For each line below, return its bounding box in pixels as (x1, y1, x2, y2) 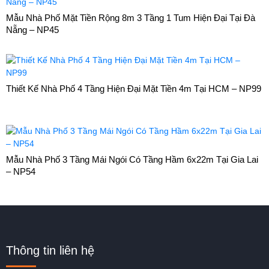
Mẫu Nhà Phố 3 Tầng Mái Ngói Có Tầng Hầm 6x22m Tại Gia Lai (6, 154, 258, 165)
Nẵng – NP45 (6, 24, 59, 35)
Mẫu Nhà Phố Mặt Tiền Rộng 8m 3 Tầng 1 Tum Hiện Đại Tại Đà (6, 12, 255, 23)
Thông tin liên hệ (6, 243, 94, 257)
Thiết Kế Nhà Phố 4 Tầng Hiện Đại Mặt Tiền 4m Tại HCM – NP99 (6, 83, 261, 94)
